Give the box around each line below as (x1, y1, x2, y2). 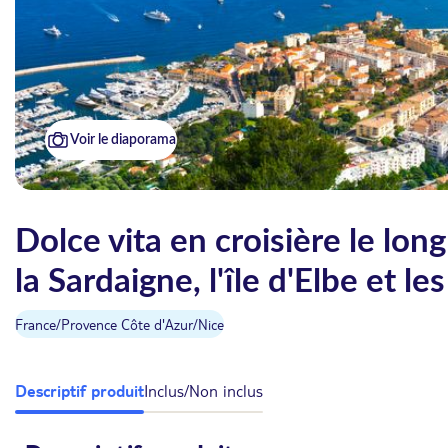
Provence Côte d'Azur (61, 315, 193, 333)
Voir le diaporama (70, 133, 176, 147)
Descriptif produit (15, 379, 144, 401)
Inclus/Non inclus (144, 379, 263, 401)
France (15, 315, 56, 333)
